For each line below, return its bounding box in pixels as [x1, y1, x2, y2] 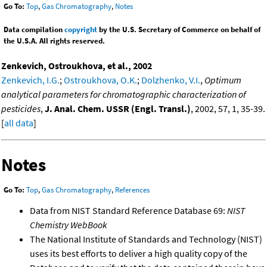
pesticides [1, 102, 41, 114]
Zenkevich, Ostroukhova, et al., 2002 [1, 59, 152, 72]
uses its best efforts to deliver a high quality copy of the [30, 247, 247, 260]
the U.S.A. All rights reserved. [4, 35, 105, 46]
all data [4, 116, 33, 129]
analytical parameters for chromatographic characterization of [1, 88, 246, 100]
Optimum [204, 73, 241, 86]
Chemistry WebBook [30, 219, 107, 231]
